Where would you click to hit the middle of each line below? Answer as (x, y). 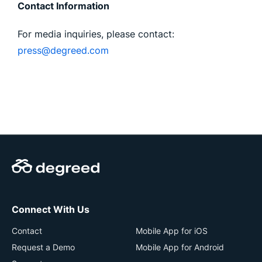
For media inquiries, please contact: (96, 34)
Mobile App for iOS (172, 231)
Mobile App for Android (180, 247)
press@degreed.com (63, 50)
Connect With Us (51, 209)
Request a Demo (43, 247)
